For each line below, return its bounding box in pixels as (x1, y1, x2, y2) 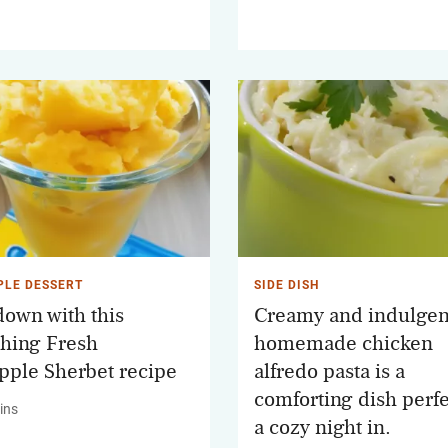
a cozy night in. (254, 417, 391, 439)
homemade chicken (254, 333, 433, 355)
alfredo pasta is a (254, 361, 405, 383)
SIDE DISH (254, 278, 319, 293)
